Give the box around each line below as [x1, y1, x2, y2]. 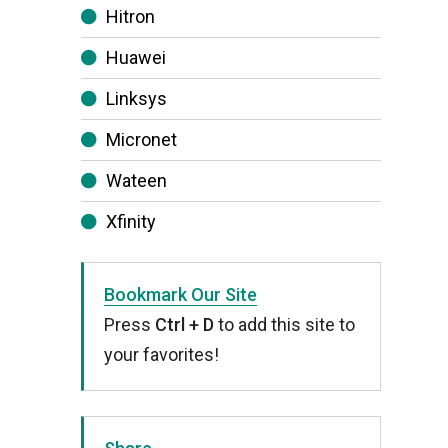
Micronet [106, 129, 177, 150]
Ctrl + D [155, 314, 214, 335]
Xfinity [106, 211, 156, 232]
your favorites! [104, 344, 219, 365]
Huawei [106, 47, 166, 68]
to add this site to [214, 314, 355, 335]
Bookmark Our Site [104, 284, 257, 305]
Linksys [106, 88, 167, 109]
